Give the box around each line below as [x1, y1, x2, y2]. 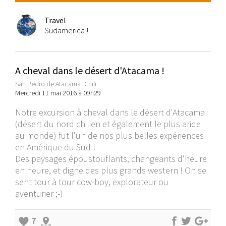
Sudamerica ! [44, 25, 88, 36]
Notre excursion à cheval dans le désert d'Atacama [15, 106, 205, 119]
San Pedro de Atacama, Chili [15, 79, 96, 89]
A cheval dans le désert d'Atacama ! [15, 64, 164, 77]
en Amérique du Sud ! [15, 141, 95, 153]
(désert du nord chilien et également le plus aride [15, 118, 201, 130]
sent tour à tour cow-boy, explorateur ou [15, 176, 168, 188]
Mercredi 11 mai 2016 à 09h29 [15, 88, 104, 98]
